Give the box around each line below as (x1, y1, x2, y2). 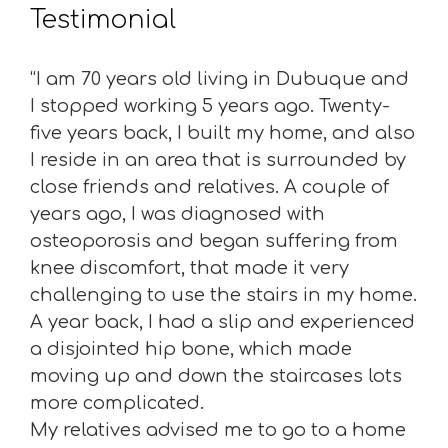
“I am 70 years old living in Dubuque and (30, 68, 409, 89)
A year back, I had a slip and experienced (30, 311, 415, 332)
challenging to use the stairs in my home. (30, 284, 417, 305)
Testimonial (30, 5, 176, 34)
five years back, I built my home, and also (30, 122, 415, 143)
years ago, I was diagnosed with (30, 203, 325, 224)
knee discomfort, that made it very (30, 257, 349, 278)
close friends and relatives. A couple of (30, 176, 389, 197)
